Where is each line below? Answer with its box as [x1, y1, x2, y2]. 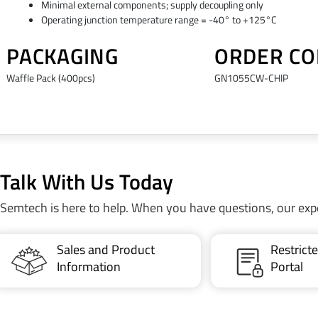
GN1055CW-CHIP [214, 70, 288, 86]
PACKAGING [6, 40, 119, 73]
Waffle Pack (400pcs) [6, 70, 95, 86]
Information [56, 256, 121, 276]
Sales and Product [56, 239, 155, 259]
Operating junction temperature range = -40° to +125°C [40, 11, 277, 28]
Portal [270, 256, 303, 276]
